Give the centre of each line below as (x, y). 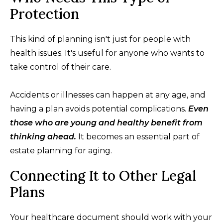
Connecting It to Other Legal (103, 175)
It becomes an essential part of (138, 136)
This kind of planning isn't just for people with (100, 39)
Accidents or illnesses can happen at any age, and (108, 95)
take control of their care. (60, 67)
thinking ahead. (43, 136)
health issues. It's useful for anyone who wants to (107, 53)
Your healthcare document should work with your (111, 217)
